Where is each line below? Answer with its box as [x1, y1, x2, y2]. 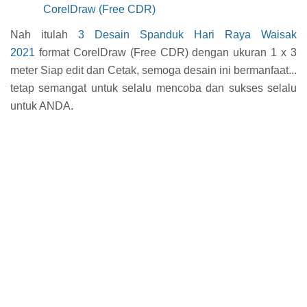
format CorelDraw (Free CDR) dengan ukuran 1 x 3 [35, 47, 297, 59]
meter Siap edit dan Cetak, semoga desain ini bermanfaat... [10, 64, 297, 77]
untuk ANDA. [10, 100, 73, 112]
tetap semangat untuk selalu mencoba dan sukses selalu [10, 82, 297, 95]
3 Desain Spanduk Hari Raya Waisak [78, 29, 297, 41]
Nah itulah [10, 29, 78, 41]
